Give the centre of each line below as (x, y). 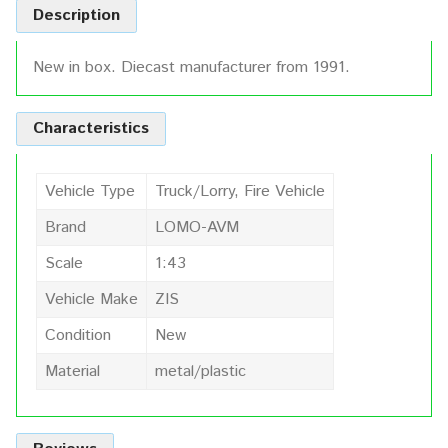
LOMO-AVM (197, 228)
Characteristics (91, 129)
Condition (78, 336)
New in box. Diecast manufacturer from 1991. (191, 68)
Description (76, 16)
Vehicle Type (90, 192)
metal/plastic (200, 372)
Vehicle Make (91, 300)
